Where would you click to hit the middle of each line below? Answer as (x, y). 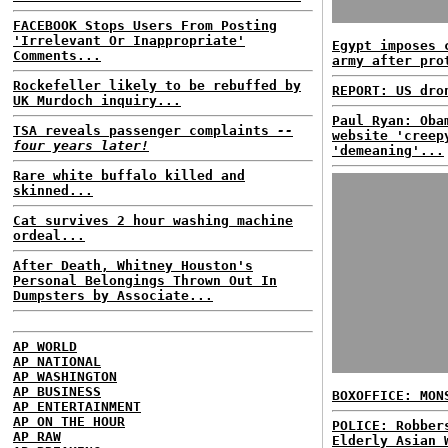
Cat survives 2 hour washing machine (153, 220)
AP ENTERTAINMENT (77, 406)
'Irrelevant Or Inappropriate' (129, 40)
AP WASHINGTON (65, 376)
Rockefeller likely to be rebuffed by (157, 85)
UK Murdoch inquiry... (97, 100)
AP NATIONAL (57, 361)
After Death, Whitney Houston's (133, 265)
